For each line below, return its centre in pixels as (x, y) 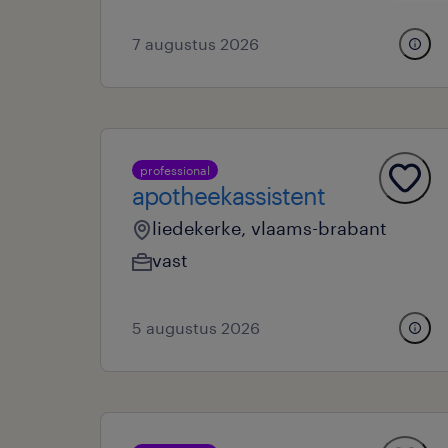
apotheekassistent (228, 195)
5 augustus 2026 (196, 327)
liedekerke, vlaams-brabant (269, 228)
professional (175, 170)
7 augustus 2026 (195, 43)
